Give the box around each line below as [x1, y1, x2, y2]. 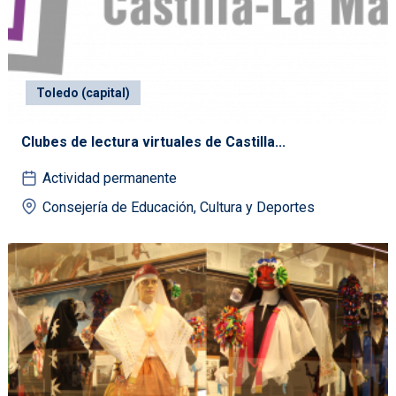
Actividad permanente [42, 169, 177, 187]
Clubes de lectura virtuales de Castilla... [21, 133, 286, 150]
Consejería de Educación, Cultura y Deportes [42, 198, 315, 216]
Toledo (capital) [36, 85, 130, 100]
